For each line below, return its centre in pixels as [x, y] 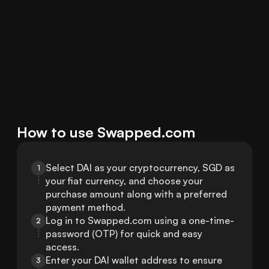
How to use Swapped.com [106, 132]
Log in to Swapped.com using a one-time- [140, 221]
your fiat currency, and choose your [124, 181]
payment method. [86, 207]
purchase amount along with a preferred [136, 194]
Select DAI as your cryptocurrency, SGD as [140, 168]
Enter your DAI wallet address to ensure [134, 260]
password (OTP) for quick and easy [124, 234]
